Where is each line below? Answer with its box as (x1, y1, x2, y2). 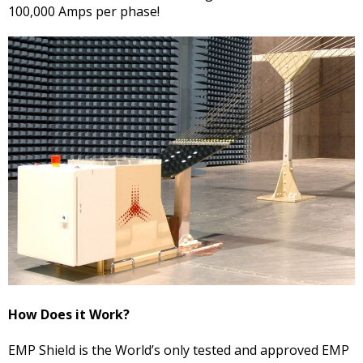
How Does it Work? (8, 305, 130, 323)
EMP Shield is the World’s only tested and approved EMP (8, 340, 349, 359)
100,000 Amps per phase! (8, 2, 160, 20)
